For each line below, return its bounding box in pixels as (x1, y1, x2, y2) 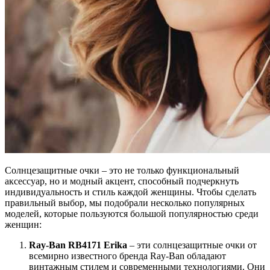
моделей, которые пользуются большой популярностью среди (5, 209, 259, 219)
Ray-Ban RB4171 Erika (29, 240, 127, 251)
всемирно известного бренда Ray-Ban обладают (29, 251, 226, 262)
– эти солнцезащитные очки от (127, 240, 257, 251)
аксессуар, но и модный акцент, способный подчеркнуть (5, 176, 239, 187)
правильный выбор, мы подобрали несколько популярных (5, 198, 245, 209)
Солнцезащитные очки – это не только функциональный (5, 165, 239, 176)
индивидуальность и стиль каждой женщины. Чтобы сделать (5, 187, 256, 198)
